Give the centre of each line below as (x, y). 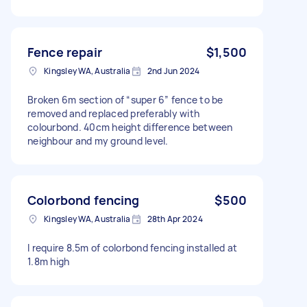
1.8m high (49, 261)
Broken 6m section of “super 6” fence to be (125, 99)
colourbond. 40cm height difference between (130, 127)
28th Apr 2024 (175, 219)
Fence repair (65, 52)
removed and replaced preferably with (113, 113)
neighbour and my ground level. (98, 140)
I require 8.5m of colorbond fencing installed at (132, 247)
